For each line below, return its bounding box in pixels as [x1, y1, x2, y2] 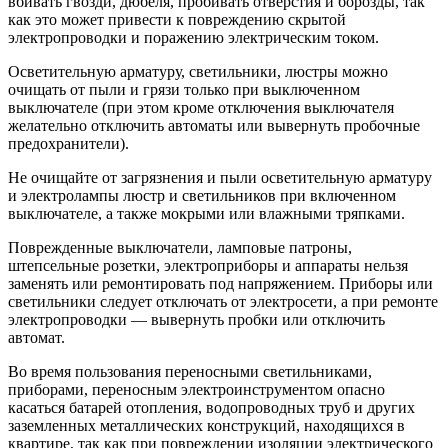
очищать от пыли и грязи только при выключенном [8, 80, 360, 98]
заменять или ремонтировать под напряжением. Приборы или [8, 274, 433, 292]
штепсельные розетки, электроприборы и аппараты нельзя [8, 256, 408, 274]
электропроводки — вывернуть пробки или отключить [8, 310, 385, 328]
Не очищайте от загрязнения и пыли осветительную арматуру [8, 168, 432, 186]
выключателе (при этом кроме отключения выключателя [8, 98, 394, 116]
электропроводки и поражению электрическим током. [8, 28, 379, 46]
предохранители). [8, 134, 129, 152]
